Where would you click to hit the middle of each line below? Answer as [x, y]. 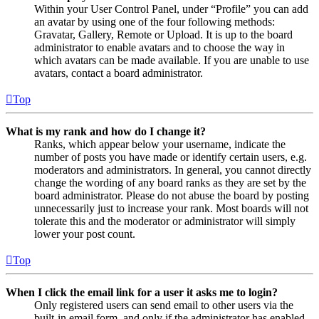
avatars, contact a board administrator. [119, 73]
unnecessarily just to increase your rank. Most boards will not [171, 208]
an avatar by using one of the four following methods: [155, 21]
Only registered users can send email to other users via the [164, 305]
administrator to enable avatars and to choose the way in [159, 47]
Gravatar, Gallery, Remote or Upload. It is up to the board [163, 34]
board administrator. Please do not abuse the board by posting [172, 195]
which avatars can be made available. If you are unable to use [172, 60]
